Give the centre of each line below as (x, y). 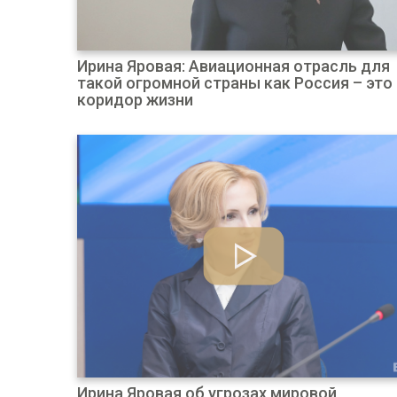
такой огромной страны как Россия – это (235, 83)
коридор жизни (135, 100)
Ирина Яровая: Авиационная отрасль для (234, 66)
